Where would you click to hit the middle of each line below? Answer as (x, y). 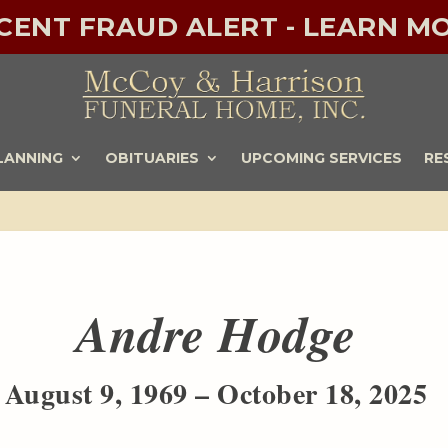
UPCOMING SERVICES (321, 157)
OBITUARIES (151, 157)
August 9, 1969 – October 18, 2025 (216, 393)
